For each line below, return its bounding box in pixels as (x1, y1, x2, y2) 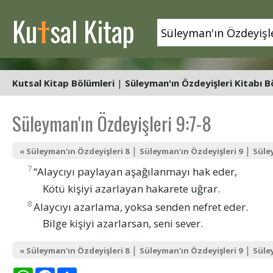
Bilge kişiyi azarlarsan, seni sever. (43, 216, 203, 231)
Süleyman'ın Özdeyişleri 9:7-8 (12, 109, 211, 137)
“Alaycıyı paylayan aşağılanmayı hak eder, (34, 164, 237, 179)
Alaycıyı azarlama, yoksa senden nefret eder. (34, 199, 248, 214)
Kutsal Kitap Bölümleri (12, 77, 115, 89)
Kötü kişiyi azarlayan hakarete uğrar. (43, 181, 220, 196)
